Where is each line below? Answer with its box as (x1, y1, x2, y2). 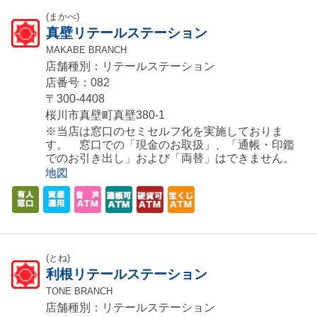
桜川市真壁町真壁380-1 (45, 109, 165, 122)
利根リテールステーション (46, 267, 207, 282)
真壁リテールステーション (46, 25, 207, 41)
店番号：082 (45, 76, 110, 89)
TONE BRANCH (46, 286, 113, 297)
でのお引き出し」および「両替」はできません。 (45, 152, 294, 165)
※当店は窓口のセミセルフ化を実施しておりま (45, 125, 283, 138)
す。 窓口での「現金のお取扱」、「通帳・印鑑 (45, 139, 294, 151)
